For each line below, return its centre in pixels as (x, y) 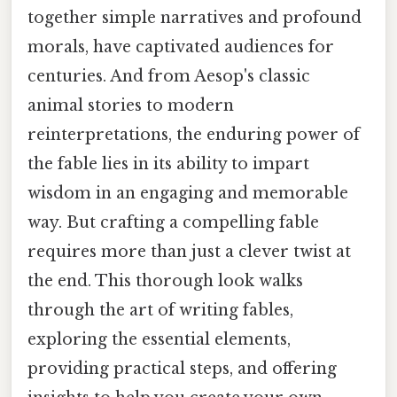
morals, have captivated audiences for (181, 47)
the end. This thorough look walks (165, 280)
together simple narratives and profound (195, 17)
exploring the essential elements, (159, 339)
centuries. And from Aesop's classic (169, 76)
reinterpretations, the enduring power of (194, 134)
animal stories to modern (131, 105)
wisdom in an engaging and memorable (188, 193)
